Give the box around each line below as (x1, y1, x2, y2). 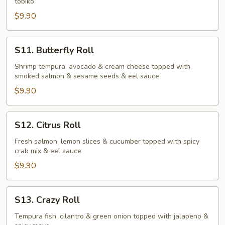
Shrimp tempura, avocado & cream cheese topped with (15, 62, 190, 71)
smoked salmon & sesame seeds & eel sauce (15, 71, 159, 81)
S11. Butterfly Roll (15, 44, 94, 56)
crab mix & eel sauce (15, 146, 81, 156)
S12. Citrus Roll (15, 119, 81, 131)
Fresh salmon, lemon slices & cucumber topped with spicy (15, 137, 199, 146)
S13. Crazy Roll (15, 194, 80, 206)
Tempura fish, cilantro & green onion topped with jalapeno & (15, 211, 208, 221)
